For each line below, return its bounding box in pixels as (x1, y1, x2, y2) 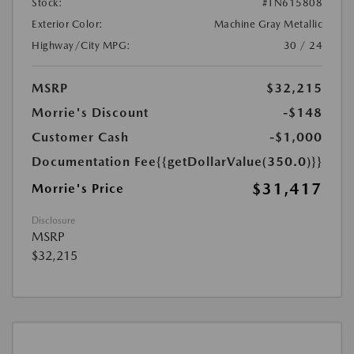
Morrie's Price (32, 181, 124, 197)
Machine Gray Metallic (213, 18, 322, 31)
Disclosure (32, 215, 75, 227)
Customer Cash (32, 130, 129, 145)
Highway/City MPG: (32, 40, 131, 52)
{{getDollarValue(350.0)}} (156, 154, 322, 170)
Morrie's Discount (32, 105, 149, 121)
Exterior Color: (32, 18, 104, 31)
